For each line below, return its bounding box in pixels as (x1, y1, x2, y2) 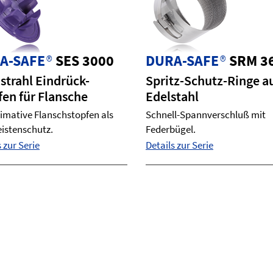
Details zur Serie (146, 138, 213, 152)
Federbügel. (146, 122, 196, 136)
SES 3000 (55, 51, 114, 70)
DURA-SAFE (146, 51, 219, 70)
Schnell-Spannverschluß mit (146, 108, 266, 121)
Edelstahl (146, 88, 199, 105)
